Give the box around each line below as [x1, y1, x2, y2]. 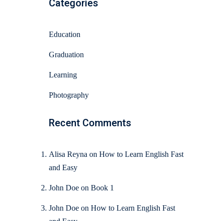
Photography [48, 91, 89, 100]
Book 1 [90, 184, 114, 192]
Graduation [48, 50, 84, 59]
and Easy [48, 163, 77, 172]
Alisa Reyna [48, 150, 87, 159]
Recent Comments [48, 116, 131, 131]
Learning [48, 71, 77, 79]
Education [48, 30, 80, 39]
